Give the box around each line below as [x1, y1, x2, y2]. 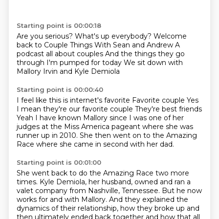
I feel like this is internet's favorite [16, 96, 132, 105]
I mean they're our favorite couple [16, 105, 135, 113]
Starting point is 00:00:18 [16, 22, 101, 29]
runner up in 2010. [16, 131, 80, 140]
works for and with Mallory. [16, 195, 109, 204]
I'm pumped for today [46, 58, 124, 67]
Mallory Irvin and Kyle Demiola [16, 67, 120, 76]
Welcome [153, 32, 187, 41]
